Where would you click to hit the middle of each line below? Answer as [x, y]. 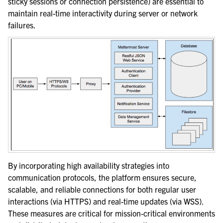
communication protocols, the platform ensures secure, [102, 177]
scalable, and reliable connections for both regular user [102, 189]
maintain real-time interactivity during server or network [103, 13]
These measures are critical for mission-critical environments [111, 213]
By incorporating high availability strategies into [89, 166]
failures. [22, 25]
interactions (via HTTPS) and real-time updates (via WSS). [106, 201]
